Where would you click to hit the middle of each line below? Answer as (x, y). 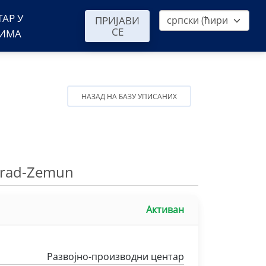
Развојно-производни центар (115, 256)
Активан (165, 210)
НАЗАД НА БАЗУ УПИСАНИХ (129, 96)
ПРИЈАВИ (117, 20)
